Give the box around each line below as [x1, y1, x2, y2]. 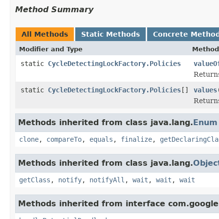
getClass [19, 175, 50, 184]
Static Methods [81, 30, 140, 38]
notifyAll [89, 175, 125, 184]
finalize [121, 135, 152, 143]
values [194, 86, 217, 94]
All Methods [22, 30, 68, 38]
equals [89, 135, 113, 143]
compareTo [46, 135, 82, 143]
